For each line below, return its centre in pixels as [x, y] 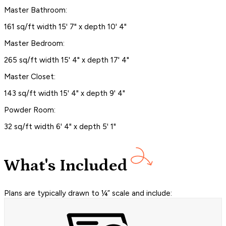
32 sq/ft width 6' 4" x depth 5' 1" [60, 126]
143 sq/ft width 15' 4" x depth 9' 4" [65, 93]
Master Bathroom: [36, 10]
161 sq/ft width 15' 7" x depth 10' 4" [65, 26]
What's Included [66, 166]
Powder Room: [30, 110]
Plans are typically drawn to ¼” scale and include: [88, 193]
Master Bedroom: [34, 43]
